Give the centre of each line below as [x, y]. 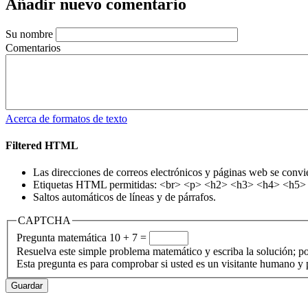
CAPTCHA [44, 221]
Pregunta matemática [62, 238]
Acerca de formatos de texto [66, 118]
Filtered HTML [42, 146]
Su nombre [29, 34]
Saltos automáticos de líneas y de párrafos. [124, 197]
